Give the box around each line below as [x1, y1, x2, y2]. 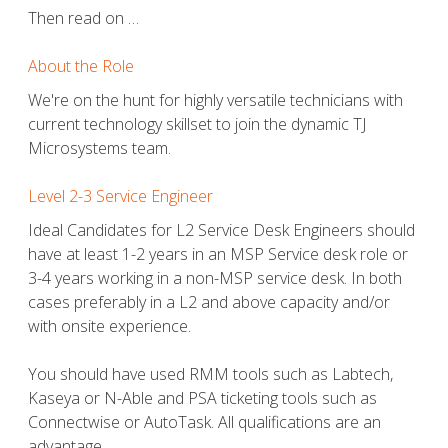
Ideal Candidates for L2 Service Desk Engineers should [28, 218, 415, 241]
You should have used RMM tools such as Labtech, [28, 362, 393, 385]
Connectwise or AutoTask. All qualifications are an [28, 410, 381, 433]
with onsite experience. [28, 314, 191, 337]
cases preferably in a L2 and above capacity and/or [28, 290, 390, 313]
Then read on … [28, 6, 139, 29]
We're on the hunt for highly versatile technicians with [28, 88, 403, 111]
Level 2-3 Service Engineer [28, 184, 213, 207]
